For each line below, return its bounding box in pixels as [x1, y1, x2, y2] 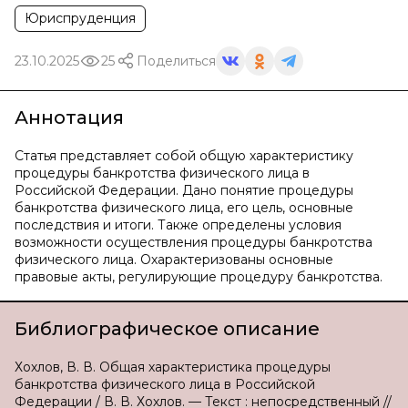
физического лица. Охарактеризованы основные [15, 251, 333, 268]
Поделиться [137, 52, 216, 69]
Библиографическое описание [15, 318, 320, 340]
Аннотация [15, 107, 124, 128]
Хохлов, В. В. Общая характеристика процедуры [15, 359, 331, 375]
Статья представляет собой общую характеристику [15, 148, 353, 164]
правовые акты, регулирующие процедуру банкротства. [15, 269, 382, 285]
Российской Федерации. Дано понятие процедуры [15, 182, 353, 199]
